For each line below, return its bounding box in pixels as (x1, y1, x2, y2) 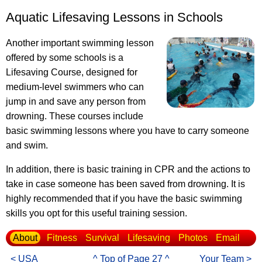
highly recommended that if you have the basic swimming (6, 194, 242, 204)
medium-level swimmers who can (6, 82, 144, 92)
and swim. (6, 140, 48, 151)
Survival (85, 233, 119, 243)
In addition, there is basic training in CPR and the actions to (6, 164, 250, 175)
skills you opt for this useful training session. (6, 208, 187, 219)
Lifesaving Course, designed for (6, 67, 137, 78)
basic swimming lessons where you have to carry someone (6, 126, 249, 136)
